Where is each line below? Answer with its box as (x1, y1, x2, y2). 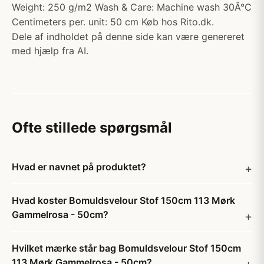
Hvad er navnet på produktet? (12, 161, 146, 173)
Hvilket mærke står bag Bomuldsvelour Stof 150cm (12, 242, 241, 254)
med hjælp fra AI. (12, 45, 88, 57)
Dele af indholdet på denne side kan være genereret (12, 31, 245, 42)
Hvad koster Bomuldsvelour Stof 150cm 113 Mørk (12, 194, 235, 206)
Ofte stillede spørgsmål (12, 119, 172, 136)
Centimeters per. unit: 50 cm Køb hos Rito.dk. (12, 16, 214, 28)
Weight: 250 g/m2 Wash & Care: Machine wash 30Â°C (12, 1, 252, 13)
